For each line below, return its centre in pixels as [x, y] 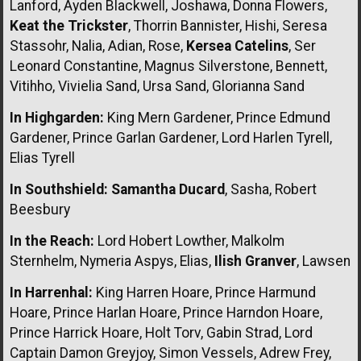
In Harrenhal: [51, 292]
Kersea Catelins [237, 46]
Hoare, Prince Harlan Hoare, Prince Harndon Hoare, [166, 312]
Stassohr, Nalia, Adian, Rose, [98, 46]
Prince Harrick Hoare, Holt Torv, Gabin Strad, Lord [161, 332]
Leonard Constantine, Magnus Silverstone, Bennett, [168, 66]
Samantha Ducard [168, 189]
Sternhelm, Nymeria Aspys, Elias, [112, 261]
